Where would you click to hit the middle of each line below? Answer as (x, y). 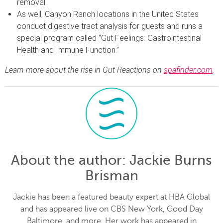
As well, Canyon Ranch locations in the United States (108, 14)
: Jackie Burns (167, 160)
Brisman (111, 175)
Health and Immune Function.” (68, 50)
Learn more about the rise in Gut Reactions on (84, 70)
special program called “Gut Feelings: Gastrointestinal (109, 38)
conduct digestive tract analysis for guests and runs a (110, 26)
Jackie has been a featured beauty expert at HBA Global (111, 197)
